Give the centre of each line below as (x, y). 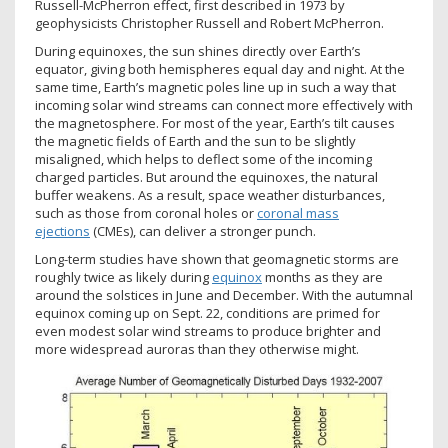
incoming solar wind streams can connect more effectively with (224, 105)
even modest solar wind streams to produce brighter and (208, 331)
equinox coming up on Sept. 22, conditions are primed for (207, 313)
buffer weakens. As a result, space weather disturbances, (210, 195)
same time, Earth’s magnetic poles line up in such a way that (215, 87)
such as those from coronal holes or (146, 213)
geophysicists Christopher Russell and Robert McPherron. (209, 23)
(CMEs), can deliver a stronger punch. (203, 231)
